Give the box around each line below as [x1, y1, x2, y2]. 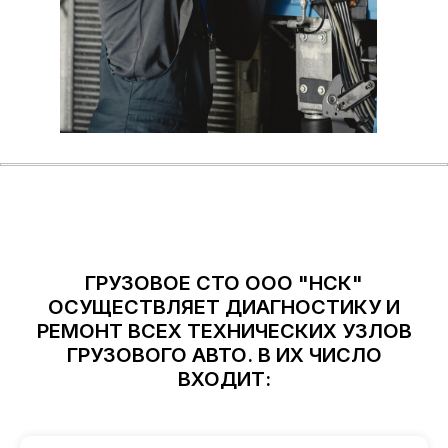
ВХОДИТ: [177, 367, 271, 392]
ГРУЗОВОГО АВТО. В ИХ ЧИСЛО [66, 343, 382, 368]
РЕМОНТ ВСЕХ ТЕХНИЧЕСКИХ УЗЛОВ [36, 319, 412, 344]
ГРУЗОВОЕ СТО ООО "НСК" [85, 271, 363, 296]
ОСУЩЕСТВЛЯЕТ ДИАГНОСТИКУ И [48, 295, 400, 320]
